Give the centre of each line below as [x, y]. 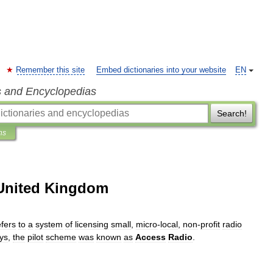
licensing [92, 224]
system [49, 224]
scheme [61, 237]
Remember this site [50, 70]
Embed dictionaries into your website [161, 70]
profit [210, 224]
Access [151, 237]
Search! [232, 113]
